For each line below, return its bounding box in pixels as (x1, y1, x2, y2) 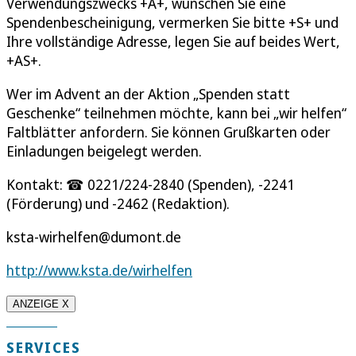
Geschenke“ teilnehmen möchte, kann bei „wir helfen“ (6, 103, 346, 122)
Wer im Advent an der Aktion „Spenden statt (6, 83, 290, 103)
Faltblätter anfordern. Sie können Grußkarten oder (6, 122, 331, 141)
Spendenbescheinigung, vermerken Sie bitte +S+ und (6, 12, 339, 32)
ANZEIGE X (13, 297, 69, 310)
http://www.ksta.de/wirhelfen (6, 260, 192, 280)
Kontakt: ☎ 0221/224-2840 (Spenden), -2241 (6, 174, 295, 194)
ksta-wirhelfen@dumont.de (6, 226, 181, 246)
